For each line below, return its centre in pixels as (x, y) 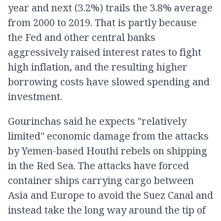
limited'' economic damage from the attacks (108, 136)
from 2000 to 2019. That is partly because (102, 22)
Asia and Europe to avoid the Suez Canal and (110, 195)
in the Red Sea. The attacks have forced (98, 166)
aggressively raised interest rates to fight (105, 52)
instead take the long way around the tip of (107, 210)
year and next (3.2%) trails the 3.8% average (110, 8)
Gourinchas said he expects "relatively (97, 121)
